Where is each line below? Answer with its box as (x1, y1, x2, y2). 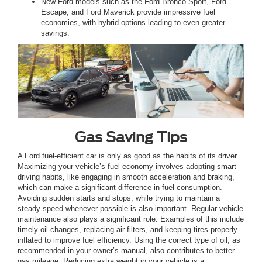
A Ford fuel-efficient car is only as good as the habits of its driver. (18, 151, 239, 160)
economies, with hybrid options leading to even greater (41, 18, 225, 27)
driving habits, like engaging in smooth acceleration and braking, (18, 172, 235, 181)
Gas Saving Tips (75, 128, 187, 146)
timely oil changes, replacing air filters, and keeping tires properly (18, 225, 237, 234)
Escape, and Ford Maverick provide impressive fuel (41, 7, 215, 16)
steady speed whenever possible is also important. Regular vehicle (18, 204, 243, 213)
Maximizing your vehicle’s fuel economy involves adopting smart (18, 161, 236, 171)
